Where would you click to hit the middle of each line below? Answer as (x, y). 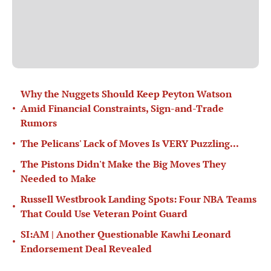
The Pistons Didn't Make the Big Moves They (123, 164)
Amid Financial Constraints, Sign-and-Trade (122, 109)
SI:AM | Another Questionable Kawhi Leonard (126, 234)
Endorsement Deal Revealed (86, 249)
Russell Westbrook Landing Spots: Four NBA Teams (139, 199)
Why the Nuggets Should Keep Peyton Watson (126, 94)
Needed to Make (58, 179)
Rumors (39, 123)
